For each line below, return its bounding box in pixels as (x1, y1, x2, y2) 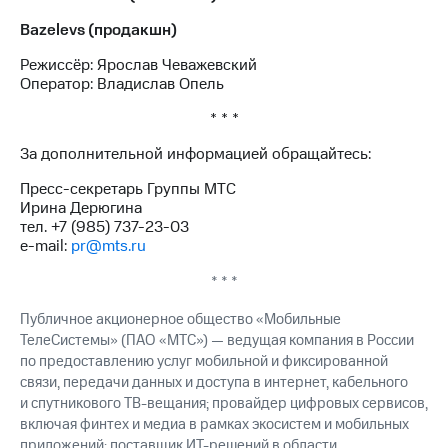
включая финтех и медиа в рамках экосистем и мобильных (20, 414, 409, 436)
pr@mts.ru (71, 235, 146, 258)
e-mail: (20, 235, 71, 258)
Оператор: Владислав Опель (20, 73, 224, 96)
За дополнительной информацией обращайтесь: (20, 143, 371, 166)
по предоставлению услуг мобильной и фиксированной (20, 351, 388, 373)
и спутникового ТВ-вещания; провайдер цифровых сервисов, (20, 393, 428, 415)
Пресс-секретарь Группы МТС (20, 178, 236, 201)
